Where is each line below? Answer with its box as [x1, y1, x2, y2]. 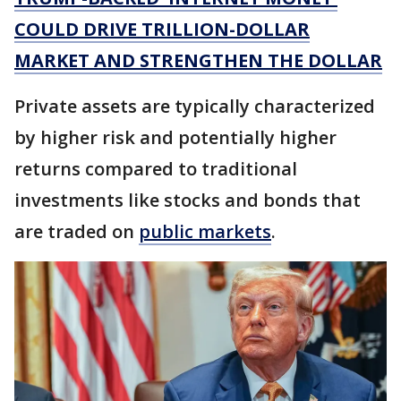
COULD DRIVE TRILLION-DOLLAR [14, 17, 310, 41]
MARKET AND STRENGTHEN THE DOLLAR [14, 48, 382, 73]
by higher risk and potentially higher [14, 125, 337, 149]
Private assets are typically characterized [14, 94, 375, 118]
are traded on [14, 219, 139, 243]
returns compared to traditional [14, 157, 297, 181]
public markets [139, 219, 271, 243]
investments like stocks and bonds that [14, 188, 361, 212]
